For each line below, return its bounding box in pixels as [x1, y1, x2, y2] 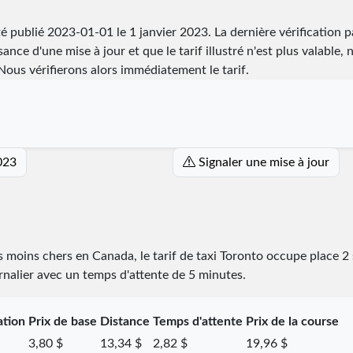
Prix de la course [245, 314, 339, 328]
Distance [99, 314, 150, 328]
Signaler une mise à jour [198, 155, 329, 169]
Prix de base [28, 314, 97, 328]
